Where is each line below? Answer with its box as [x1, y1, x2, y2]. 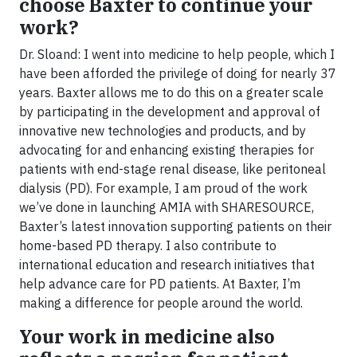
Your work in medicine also [19, 324, 275, 348]
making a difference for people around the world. [19, 295, 303, 311]
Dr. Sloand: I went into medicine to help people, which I [19, 46, 335, 62]
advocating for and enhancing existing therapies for [19, 142, 314, 158]
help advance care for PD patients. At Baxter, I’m [19, 276, 300, 292]
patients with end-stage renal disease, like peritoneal [19, 161, 326, 177]
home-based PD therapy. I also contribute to [19, 237, 277, 253]
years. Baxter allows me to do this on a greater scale [19, 84, 324, 100]
